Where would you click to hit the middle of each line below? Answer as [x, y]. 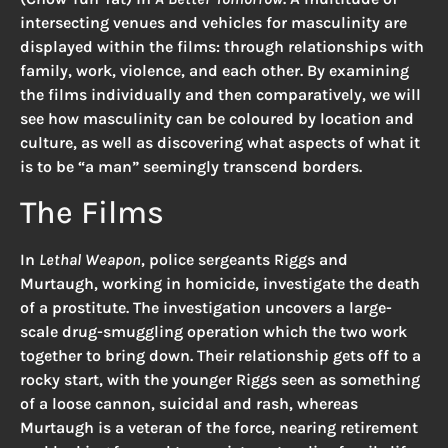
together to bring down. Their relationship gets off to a [220, 355]
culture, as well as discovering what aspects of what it [220, 143]
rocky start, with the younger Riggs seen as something [220, 379]
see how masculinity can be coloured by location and [217, 119]
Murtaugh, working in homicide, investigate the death [220, 283]
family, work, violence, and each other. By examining [214, 71]
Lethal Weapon [90, 259]
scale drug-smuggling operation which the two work [213, 331]
